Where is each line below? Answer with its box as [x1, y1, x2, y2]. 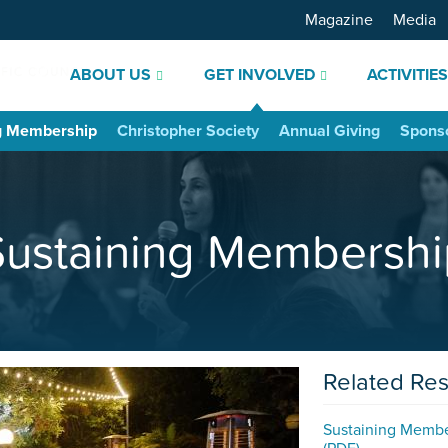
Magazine [304, 10, 373, 30]
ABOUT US [69, 65, 151, 85]
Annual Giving [279, 121, 380, 141]
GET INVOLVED [203, 65, 315, 85]
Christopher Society [117, 121, 259, 141]
